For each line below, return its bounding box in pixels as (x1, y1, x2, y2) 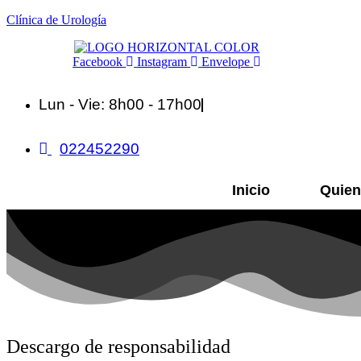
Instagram (137, 55, 188, 68)
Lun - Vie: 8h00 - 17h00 (39, 96, 201, 113)
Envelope (201, 55, 251, 68)
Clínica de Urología (6, 13, 106, 27)
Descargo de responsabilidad (6, 335, 230, 357)
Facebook (73, 55, 123, 68)
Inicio (232, 182, 270, 198)
